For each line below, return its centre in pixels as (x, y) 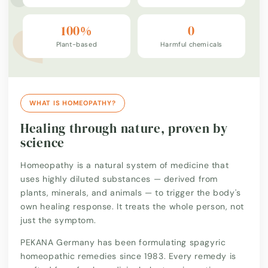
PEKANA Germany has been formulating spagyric (123, 242)
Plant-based (77, 44)
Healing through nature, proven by (124, 128)
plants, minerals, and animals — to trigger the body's (131, 192)
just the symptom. (58, 220)
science (43, 142)
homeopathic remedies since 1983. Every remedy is (128, 256)
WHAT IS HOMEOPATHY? (73, 103)
